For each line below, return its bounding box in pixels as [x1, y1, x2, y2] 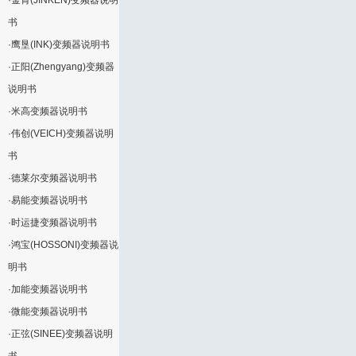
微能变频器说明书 [11, 306, 87, 317]
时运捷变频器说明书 [11, 217, 97, 228]
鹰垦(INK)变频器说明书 [11, 39, 110, 50]
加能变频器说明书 [11, 284, 87, 295]
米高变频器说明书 [11, 106, 87, 117]
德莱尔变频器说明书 [11, 172, 97, 184]
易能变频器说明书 [11, 195, 87, 206]
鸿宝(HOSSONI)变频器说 [11, 239, 118, 250]
